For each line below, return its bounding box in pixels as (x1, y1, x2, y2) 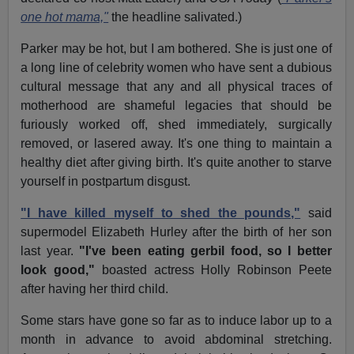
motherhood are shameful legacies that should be (21, 99, 332, 113)
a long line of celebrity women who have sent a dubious (21, 61, 332, 75)
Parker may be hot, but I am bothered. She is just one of (21, 42, 332, 56)
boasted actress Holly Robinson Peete (94, 263, 332, 277)
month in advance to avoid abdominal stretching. (21, 333, 332, 347)
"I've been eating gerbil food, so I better (73, 244, 332, 258)
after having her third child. (21, 282, 169, 296)
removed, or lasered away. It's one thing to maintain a (21, 137, 332, 151)
